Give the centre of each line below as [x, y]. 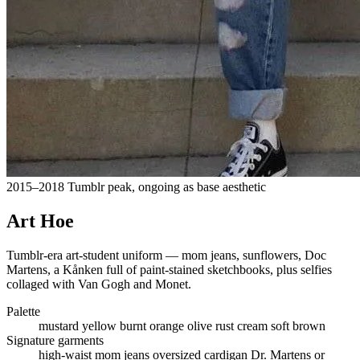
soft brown [298, 326]
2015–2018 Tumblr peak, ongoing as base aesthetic [136, 187]
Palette [23, 312]
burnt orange [153, 326]
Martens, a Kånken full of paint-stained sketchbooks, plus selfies [169, 270]
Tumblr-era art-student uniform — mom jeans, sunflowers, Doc [166, 256]
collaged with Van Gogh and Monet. [99, 284]
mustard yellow [79, 326]
